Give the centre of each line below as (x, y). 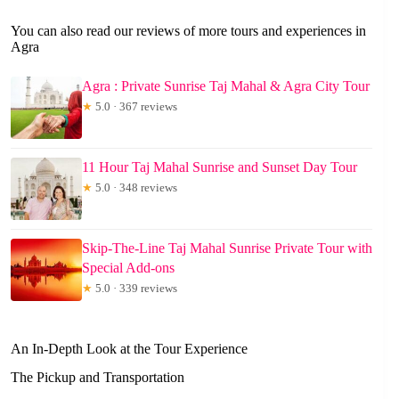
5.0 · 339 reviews (135, 288)
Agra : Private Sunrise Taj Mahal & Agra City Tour (226, 85)
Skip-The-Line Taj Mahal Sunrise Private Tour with (227, 248)
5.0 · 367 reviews (135, 106)
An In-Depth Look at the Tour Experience (129, 348)
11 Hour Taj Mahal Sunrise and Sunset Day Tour (220, 167)
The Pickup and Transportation (98, 378)
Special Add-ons (128, 267)
